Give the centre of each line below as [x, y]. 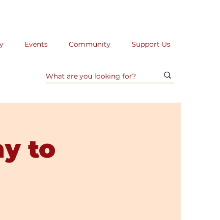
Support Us [151, 44]
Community [89, 44]
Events [36, 44]
